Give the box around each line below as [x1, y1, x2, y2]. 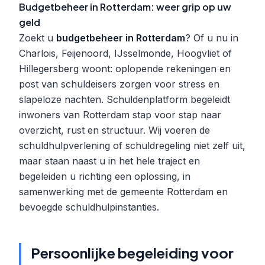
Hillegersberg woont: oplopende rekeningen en [19, 63, 231, 75]
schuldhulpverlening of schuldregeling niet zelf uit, [19, 140, 245, 151]
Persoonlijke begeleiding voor [31, 244, 234, 261]
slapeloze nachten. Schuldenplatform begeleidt [19, 93, 230, 105]
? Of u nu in [185, 32, 238, 44]
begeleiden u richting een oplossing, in [19, 170, 190, 182]
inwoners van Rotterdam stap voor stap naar [19, 109, 221, 121]
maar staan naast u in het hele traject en [19, 155, 200, 167]
